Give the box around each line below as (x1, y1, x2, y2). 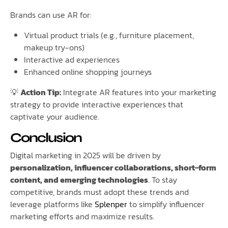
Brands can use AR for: (10, 9, 92, 21)
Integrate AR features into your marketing (61, 86, 216, 99)
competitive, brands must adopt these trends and (10, 185, 189, 198)
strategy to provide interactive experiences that (10, 98, 183, 111)
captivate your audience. (10, 110, 99, 123)
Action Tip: (20, 86, 61, 99)
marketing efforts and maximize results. (10, 210, 154, 222)
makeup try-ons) (24, 41, 85, 54)
